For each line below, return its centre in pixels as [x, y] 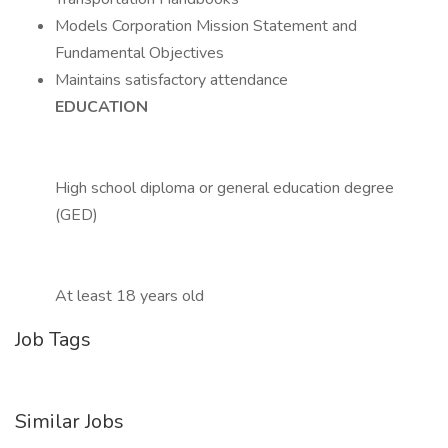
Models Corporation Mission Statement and [206, 26]
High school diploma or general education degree [224, 188]
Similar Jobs [69, 421]
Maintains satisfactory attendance [171, 80]
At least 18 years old [129, 296]
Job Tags [53, 339]
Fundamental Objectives [139, 53]
